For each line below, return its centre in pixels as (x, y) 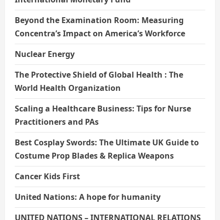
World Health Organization (68, 88)
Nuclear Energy (45, 54)
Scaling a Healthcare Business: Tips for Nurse (103, 108)
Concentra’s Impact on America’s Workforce (100, 33)
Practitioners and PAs (57, 122)
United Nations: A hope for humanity (88, 197)
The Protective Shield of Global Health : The (99, 74)
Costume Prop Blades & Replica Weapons (94, 155)
